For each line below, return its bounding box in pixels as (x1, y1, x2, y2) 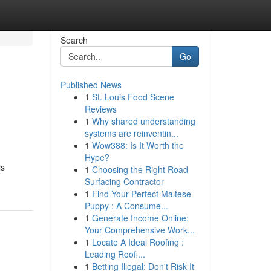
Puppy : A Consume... (84, 200, 168, 212)
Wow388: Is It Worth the (91, 139, 184, 151)
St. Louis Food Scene (91, 91, 174, 103)
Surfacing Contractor (84, 175, 164, 188)
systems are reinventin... (84, 127, 178, 139)
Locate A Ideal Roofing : (91, 236, 184, 248)
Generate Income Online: (91, 212, 189, 224)
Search (60, 34, 88, 46)
